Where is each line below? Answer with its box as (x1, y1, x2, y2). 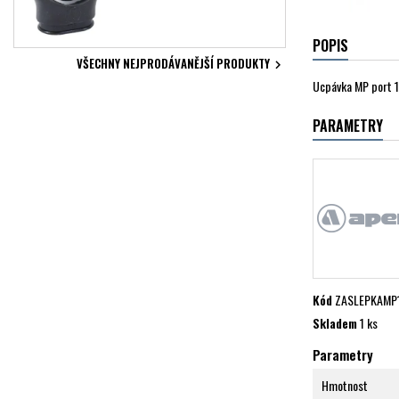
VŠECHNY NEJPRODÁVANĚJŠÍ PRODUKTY (77, 53, 270, 72)
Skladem (313, 313, 357, 332)
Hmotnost (322, 375, 368, 395)
